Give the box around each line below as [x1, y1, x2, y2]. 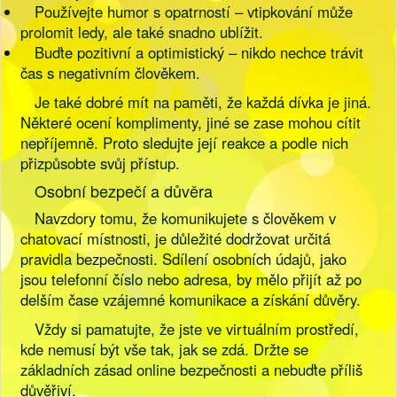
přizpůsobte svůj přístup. [20, 152, 181, 174]
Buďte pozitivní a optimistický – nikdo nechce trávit [35, 42, 364, 63]
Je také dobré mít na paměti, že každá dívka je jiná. [35, 91, 372, 113]
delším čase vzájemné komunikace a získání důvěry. [20, 289, 362, 310]
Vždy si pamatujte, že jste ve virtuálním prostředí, [35, 318, 360, 339]
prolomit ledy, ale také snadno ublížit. [20, 21, 264, 43]
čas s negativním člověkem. [20, 62, 201, 83]
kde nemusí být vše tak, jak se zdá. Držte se [20, 339, 309, 360]
